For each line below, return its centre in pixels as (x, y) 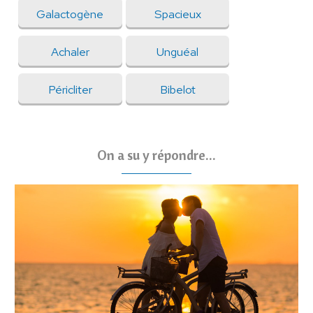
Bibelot (177, 89)
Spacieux (177, 14)
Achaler (70, 51)
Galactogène (70, 14)
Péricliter (70, 89)
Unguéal (178, 51)
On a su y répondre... (156, 155)
